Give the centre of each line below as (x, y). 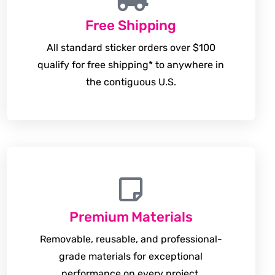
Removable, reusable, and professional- (131, 239)
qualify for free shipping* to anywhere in (131, 65)
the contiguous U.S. (131, 82)
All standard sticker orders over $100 (131, 48)
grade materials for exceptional (131, 256)
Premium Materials (131, 217)
